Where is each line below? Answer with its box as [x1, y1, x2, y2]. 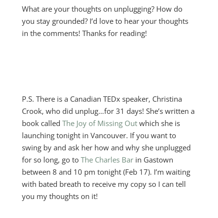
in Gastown [133, 155, 173, 164]
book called [21, 118, 62, 128]
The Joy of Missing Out [62, 118, 137, 128]
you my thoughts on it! [21, 191, 98, 201]
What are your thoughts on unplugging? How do [21, 4, 182, 14]
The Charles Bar [80, 155, 133, 164]
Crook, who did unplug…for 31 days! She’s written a [21, 106, 195, 116]
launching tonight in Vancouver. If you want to [21, 130, 176, 140]
